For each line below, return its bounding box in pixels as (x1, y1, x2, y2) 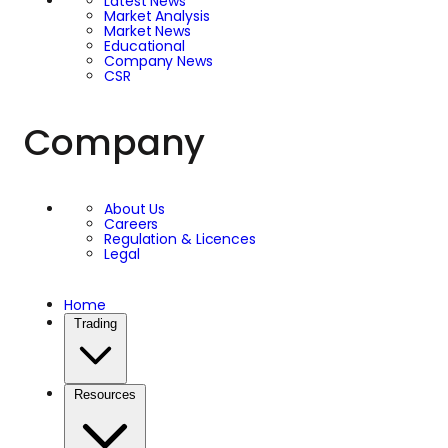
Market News (104, 21, 191, 42)
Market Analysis (104, 6, 210, 27)
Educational (104, 36, 185, 57)
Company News (104, 51, 213, 72)
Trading (74, 316, 117, 332)
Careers (104, 214, 159, 235)
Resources (74, 387, 136, 403)
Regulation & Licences (104, 229, 256, 250)
